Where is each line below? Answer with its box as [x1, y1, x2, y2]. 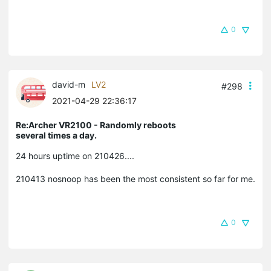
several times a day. [16, 129, 97, 140]
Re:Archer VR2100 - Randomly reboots [16, 119, 176, 130]
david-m [52, 79, 85, 90]
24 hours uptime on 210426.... [16, 150, 134, 161]
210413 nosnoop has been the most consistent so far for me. [16, 173, 255, 184]
